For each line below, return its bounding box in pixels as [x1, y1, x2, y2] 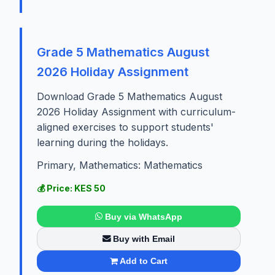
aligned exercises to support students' [37, 121, 214, 134]
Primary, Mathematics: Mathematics [37, 159, 203, 172]
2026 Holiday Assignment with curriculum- [37, 106, 236, 118]
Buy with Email [113, 233, 176, 244]
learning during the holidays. [37, 136, 168, 149]
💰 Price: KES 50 [37, 183, 106, 194]
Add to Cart [120, 256, 168, 266]
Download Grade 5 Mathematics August [37, 90, 222, 103]
